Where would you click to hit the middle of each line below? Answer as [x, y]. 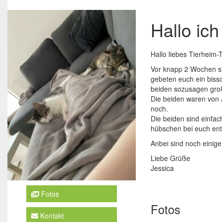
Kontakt [51, 216]
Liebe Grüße [170, 158]
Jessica [162, 168]
